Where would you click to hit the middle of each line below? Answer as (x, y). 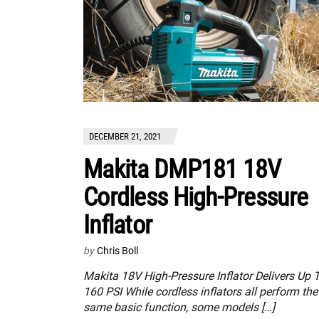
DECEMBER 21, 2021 (125, 136)
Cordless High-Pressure (196, 197)
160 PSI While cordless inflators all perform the (200, 291)
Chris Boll (117, 250)
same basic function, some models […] (179, 307)
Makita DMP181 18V (182, 169)
